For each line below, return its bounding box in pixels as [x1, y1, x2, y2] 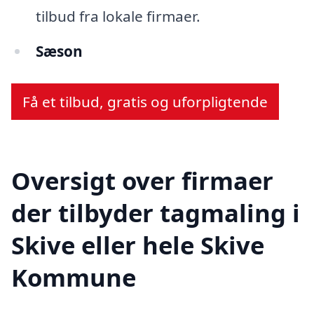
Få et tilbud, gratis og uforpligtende [22, 91, 268, 111]
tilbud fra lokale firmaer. [35, 6, 200, 27]
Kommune [11, 261, 136, 294]
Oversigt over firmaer [11, 164, 273, 198]
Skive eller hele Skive [11, 228, 264, 262]
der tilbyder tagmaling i [11, 196, 300, 230]
